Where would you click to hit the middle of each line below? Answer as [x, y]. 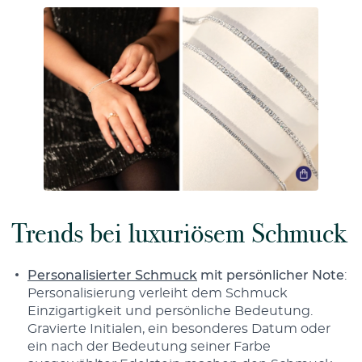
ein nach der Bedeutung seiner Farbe [149, 346]
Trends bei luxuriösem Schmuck [179, 233]
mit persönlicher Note [271, 275]
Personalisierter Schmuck [112, 275]
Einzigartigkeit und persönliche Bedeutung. [170, 311]
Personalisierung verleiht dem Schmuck [158, 293]
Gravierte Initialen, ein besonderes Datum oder [179, 328]
